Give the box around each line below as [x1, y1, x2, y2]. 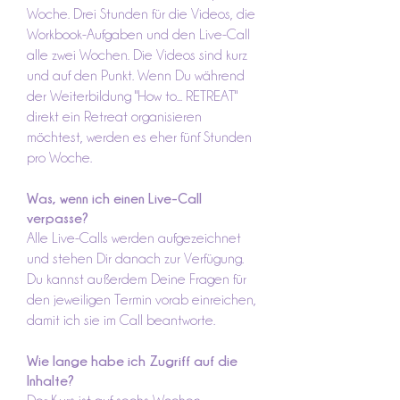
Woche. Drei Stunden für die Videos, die [27, 6, 255, 21]
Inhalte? [27, 373, 74, 387]
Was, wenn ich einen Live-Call [27, 191, 202, 205]
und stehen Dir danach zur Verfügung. [27, 251, 244, 266]
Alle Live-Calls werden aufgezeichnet [27, 230, 241, 246]
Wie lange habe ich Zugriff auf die [27, 354, 237, 368]
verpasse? [27, 211, 88, 225]
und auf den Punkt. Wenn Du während [27, 68, 245, 83]
